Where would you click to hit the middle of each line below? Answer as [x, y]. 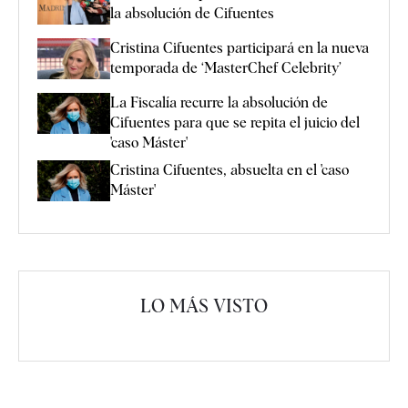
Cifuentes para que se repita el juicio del [235, 123]
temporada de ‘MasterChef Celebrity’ [226, 68]
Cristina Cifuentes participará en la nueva [240, 48]
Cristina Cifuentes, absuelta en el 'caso [229, 170]
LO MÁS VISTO [204, 306]
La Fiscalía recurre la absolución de [219, 103]
